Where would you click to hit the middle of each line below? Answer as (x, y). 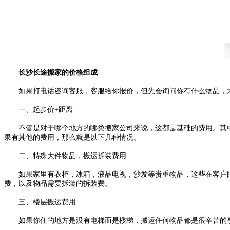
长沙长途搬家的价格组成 (51, 72)
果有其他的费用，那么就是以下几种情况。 (72, 137)
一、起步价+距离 (39, 109)
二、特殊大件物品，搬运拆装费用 (65, 156)
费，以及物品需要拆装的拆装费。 (58, 183)
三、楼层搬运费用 (40, 202)
